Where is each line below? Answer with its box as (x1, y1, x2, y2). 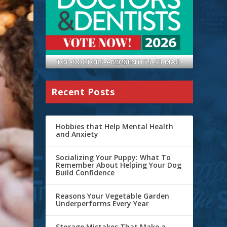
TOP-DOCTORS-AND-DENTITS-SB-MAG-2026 (112, 57, 127, 67)
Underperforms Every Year (56, 199, 149, 209)
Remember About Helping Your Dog (56, 160, 182, 170)
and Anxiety (56, 129, 99, 139)
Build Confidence (56, 168, 115, 178)
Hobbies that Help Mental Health (56, 122, 174, 132)
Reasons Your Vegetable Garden (56, 191, 170, 201)
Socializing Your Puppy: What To (56, 153, 171, 163)
